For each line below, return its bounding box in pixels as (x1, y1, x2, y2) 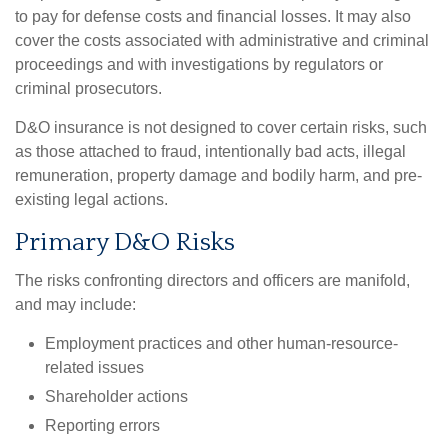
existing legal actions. (15, 191, 168, 208)
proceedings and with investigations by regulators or (15, 56, 383, 73)
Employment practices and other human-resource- (45, 335, 398, 352)
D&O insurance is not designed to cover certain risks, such (15, 119, 427, 136)
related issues (45, 359, 144, 376)
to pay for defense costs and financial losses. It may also (15, 8, 411, 25)
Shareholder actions (45, 388, 188, 405)
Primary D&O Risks (15, 228, 235, 257)
